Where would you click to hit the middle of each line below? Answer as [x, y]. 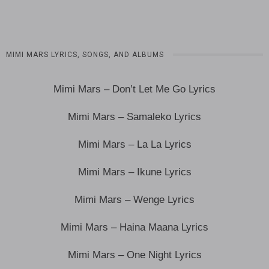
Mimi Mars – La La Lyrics [134, 145]
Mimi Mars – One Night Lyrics [134, 255]
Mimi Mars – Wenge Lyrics [134, 200]
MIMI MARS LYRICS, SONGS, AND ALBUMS [85, 55]
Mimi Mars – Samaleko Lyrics [134, 117]
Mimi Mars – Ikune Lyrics [134, 172]
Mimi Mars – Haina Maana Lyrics [134, 228]
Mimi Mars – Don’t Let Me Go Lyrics [134, 89]
